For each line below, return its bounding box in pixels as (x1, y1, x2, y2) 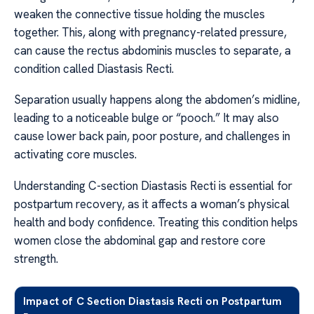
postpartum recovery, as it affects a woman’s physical (14, 196, 289, 212)
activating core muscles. (14, 146, 137, 163)
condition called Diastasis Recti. (14, 60, 174, 76)
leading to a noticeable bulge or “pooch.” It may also (14, 110, 279, 126)
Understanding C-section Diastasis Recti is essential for (14, 177, 292, 193)
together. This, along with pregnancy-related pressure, (14, 24, 287, 40)
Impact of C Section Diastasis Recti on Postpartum (23, 294, 282, 308)
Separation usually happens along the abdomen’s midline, (14, 92, 300, 108)
